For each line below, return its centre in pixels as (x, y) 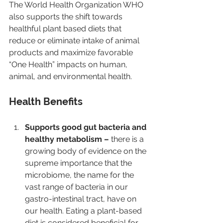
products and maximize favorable (72, 53)
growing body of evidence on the (87, 151)
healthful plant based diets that (66, 29)
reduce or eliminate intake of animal (75, 41)
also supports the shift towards (67, 17)
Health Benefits (47, 102)
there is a (128, 139)
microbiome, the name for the (80, 175)
